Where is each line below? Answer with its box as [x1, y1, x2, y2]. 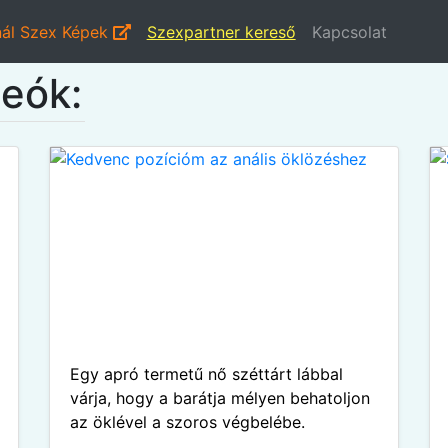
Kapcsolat [311, 21, 387, 42]
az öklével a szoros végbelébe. [70, 412, 305, 432]
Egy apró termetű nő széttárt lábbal [70, 364, 343, 384]
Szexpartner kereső [146, 21, 296, 42]
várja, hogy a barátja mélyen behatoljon [70, 388, 370, 408]
